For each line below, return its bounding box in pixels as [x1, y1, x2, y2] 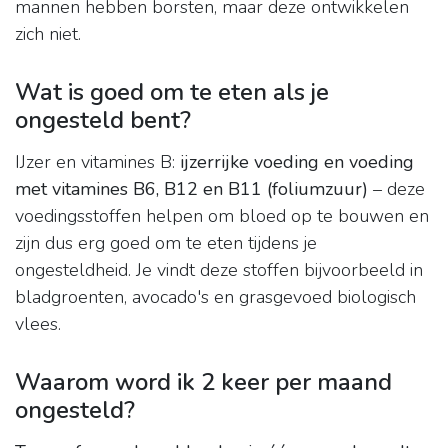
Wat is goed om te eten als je [15, 76, 329, 109]
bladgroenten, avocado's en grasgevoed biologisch [15, 285, 416, 310]
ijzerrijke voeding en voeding [180, 150, 414, 175]
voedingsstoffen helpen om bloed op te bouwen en [15, 204, 429, 229]
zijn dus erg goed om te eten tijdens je [15, 231, 317, 256]
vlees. [15, 312, 61, 337]
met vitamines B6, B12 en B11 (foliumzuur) [15, 177, 368, 202]
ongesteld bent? [15, 104, 191, 137]
